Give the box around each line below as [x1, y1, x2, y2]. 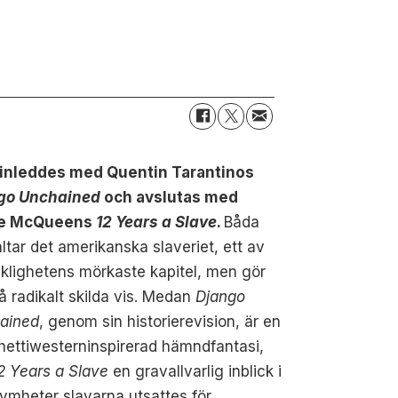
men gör [202, 262, 267, 281]
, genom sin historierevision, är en [39, 312, 282, 330]
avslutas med [136, 187, 239, 206]
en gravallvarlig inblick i [108, 362, 283, 380]
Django [195, 287, 246, 306]
